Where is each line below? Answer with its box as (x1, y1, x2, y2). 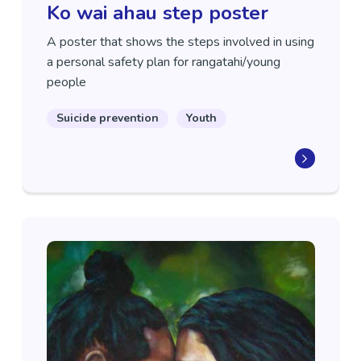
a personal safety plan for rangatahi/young (46, 53, 280, 72)
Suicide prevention (56, 110, 159, 127)
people (46, 73, 86, 92)
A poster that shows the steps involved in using (46, 33, 314, 52)
